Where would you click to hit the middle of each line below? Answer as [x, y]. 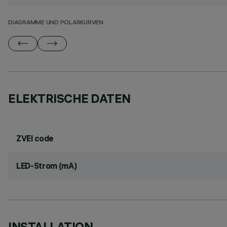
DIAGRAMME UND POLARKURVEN [56, 23]
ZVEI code [35, 138]
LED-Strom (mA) [47, 166]
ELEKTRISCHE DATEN [69, 98]
